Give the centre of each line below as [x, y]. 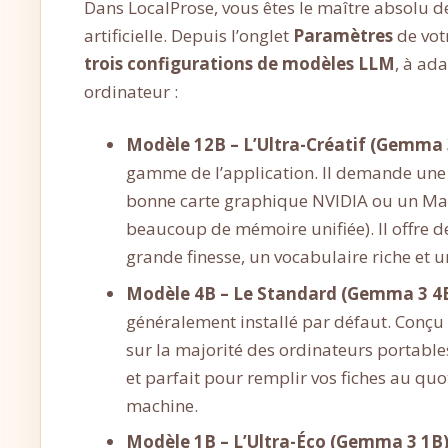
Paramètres [342, 35]
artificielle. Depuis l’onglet [188, 35]
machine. [162, 405]
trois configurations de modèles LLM [239, 63]
